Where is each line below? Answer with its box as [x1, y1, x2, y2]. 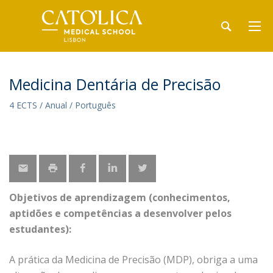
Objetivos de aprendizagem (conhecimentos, [9, 191, 230, 204]
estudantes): [9, 222, 71, 236]
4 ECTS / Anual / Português [9, 99, 116, 111]
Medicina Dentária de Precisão [9, 74, 221, 94]
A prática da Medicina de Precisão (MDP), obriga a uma [9, 253, 258, 266]
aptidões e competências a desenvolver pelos [9, 207, 232, 220]
